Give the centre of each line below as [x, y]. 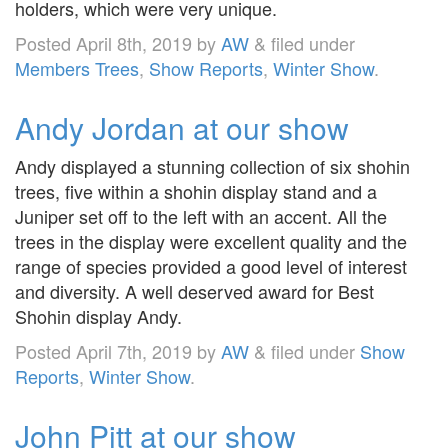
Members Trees [77, 67]
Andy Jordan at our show [182, 127]
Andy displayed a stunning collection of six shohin [212, 165]
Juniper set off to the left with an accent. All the [201, 215]
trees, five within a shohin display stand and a [196, 190]
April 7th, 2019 [134, 350]
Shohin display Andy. [98, 315]
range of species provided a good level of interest [211, 265]
